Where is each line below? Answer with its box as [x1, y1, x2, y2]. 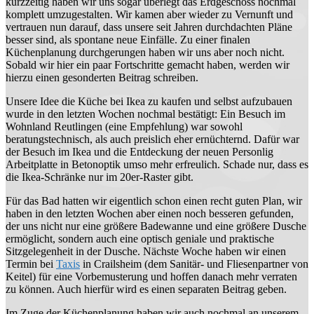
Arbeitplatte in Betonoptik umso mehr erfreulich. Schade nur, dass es [6, 158, 308, 170]
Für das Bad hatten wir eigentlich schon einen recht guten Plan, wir [6, 194, 302, 207]
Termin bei [6, 257, 56, 270]
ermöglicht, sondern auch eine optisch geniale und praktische [6, 232, 274, 245]
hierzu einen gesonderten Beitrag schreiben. [6, 71, 198, 83]
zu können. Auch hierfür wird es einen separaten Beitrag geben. [6, 282, 287, 295]
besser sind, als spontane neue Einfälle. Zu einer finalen [6, 33, 250, 46]
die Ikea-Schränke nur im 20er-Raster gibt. [6, 170, 193, 183]
